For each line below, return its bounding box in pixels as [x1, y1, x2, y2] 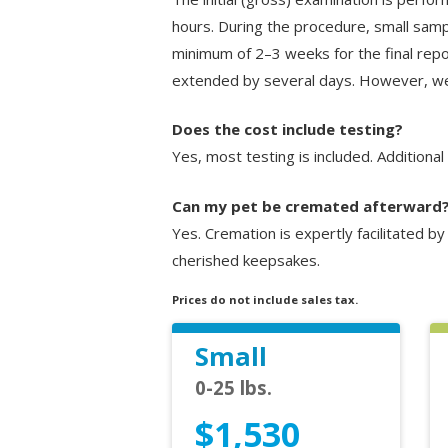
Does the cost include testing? [172, 119, 403, 140]
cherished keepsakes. [172, 249, 320, 270]
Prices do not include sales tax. [172, 292, 358, 307]
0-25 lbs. [194, 374, 272, 400]
